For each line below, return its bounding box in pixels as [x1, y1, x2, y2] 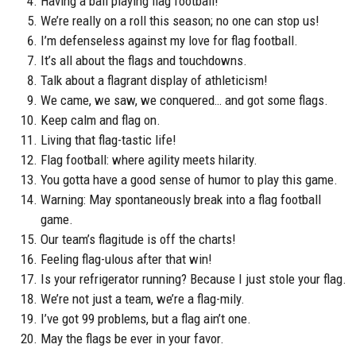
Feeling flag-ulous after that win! [41, 251, 212, 268]
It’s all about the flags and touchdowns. [41, 52, 247, 69]
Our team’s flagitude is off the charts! [41, 231, 236, 248]
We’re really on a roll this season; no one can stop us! [41, 13, 319, 29]
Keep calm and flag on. [41, 112, 161, 129]
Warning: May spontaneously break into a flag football [41, 192, 321, 208]
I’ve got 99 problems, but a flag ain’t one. [41, 311, 251, 327]
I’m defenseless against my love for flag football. [41, 33, 298, 49]
